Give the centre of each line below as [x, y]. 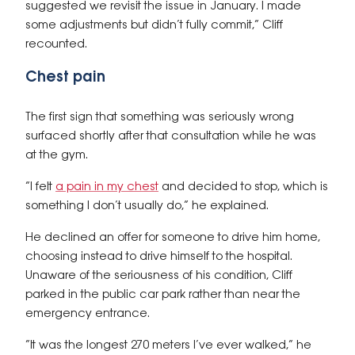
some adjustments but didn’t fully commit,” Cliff [154, 25]
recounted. [56, 44]
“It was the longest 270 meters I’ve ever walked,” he [168, 345]
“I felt [40, 187]
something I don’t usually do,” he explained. [147, 206]
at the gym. [57, 155]
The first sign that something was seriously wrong [160, 117]
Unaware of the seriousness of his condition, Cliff [159, 276]
